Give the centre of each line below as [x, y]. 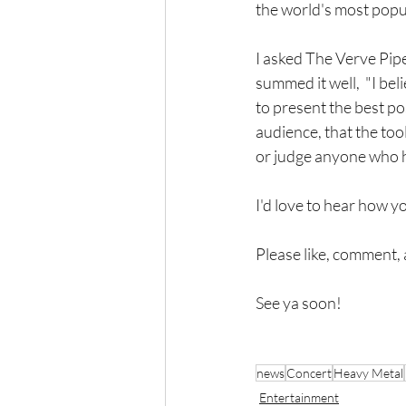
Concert [309, 373]
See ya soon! [299, 303]
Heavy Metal [368, 373]
